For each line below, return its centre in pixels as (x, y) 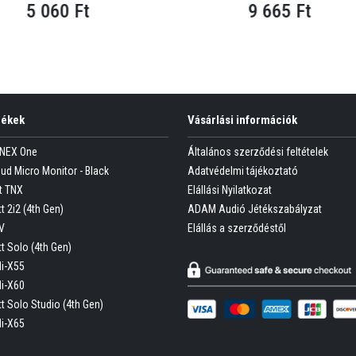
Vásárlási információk (242, 120)
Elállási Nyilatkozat (230, 190)
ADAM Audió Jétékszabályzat (255, 209)
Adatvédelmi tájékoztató (243, 170)
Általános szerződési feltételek (258, 151)
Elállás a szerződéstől (237, 228)
